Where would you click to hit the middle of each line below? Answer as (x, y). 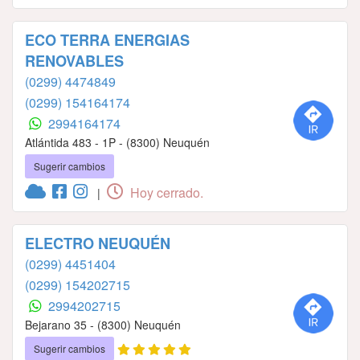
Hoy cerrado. (165, 192)
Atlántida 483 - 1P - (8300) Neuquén (117, 142)
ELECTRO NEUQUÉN (98, 243)
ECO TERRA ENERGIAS (107, 40)
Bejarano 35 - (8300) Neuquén (103, 324)
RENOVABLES (74, 61)
